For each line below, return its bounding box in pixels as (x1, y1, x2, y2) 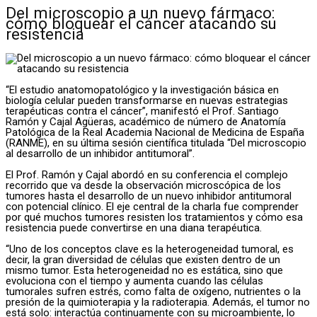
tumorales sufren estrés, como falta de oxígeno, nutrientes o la (6, 285, 301, 299)
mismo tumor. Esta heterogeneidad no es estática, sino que (6, 264, 283, 277)
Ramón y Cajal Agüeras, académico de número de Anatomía (6, 115, 286, 129)
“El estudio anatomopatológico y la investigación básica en (6, 83, 279, 97)
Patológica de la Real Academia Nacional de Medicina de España (6, 126, 304, 139)
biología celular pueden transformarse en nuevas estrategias (6, 94, 288, 108)
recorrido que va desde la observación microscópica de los (6, 179, 281, 192)
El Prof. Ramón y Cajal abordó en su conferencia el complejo (6, 168, 288, 182)
